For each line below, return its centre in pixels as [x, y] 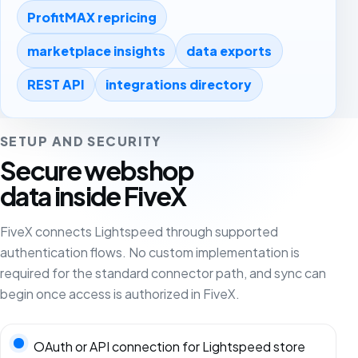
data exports [229, 50]
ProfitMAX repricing [92, 17]
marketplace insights [97, 50]
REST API [56, 85]
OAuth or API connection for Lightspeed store [169, 347]
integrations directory [179, 85]
